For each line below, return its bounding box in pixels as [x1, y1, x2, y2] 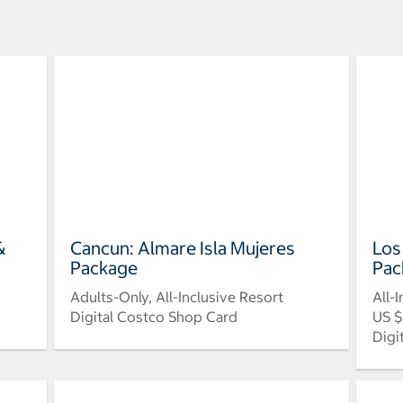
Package [69, 256, 138, 280]
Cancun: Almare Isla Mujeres [69, 237, 295, 260]
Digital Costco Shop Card [69, 308, 237, 327]
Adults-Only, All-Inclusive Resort [69, 288, 283, 307]
